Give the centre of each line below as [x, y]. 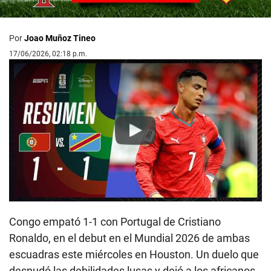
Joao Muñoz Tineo [60, 38]
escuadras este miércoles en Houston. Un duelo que [134, 255]
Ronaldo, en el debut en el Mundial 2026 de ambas [129, 238]
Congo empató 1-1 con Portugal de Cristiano [115, 222]
